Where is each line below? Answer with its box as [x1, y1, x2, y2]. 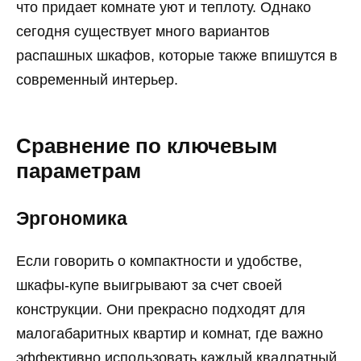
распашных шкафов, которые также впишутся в [16, 48, 338, 64]
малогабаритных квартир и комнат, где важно [16, 325, 323, 342]
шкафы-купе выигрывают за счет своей [16, 276, 282, 293]
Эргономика [16, 209, 127, 230]
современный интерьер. [16, 72, 178, 89]
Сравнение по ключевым [16, 134, 277, 157]
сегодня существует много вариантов [16, 23, 270, 40]
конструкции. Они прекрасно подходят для [16, 301, 305, 317]
